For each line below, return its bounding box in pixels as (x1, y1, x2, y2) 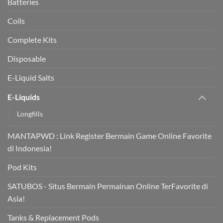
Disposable (7, 54, 46, 64)
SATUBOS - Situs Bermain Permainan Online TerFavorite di (7, 181, 208, 191)
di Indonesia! (7, 143, 52, 153)
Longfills (17, 110, 43, 118)
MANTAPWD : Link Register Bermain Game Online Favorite (7, 131, 212, 141)
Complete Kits (7, 35, 57, 45)
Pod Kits (7, 162, 37, 172)
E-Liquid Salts (7, 73, 54, 83)
